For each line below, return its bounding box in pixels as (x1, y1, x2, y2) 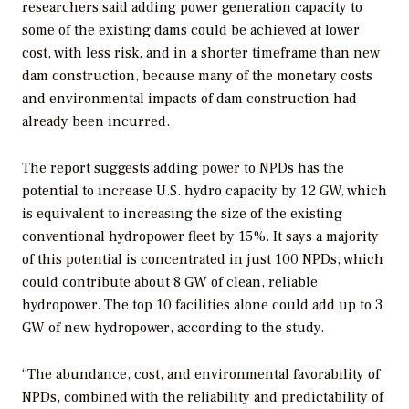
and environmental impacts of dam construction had (22, 89, 357, 109)
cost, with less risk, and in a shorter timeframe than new (22, 44, 380, 63)
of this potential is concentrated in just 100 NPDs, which (22, 249, 383, 268)
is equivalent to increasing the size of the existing (22, 204, 342, 223)
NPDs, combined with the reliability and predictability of (22, 387, 383, 406)
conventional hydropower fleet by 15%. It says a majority (22, 226, 379, 246)
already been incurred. (22, 112, 170, 131)
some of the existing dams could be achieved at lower (22, 21, 360, 40)
